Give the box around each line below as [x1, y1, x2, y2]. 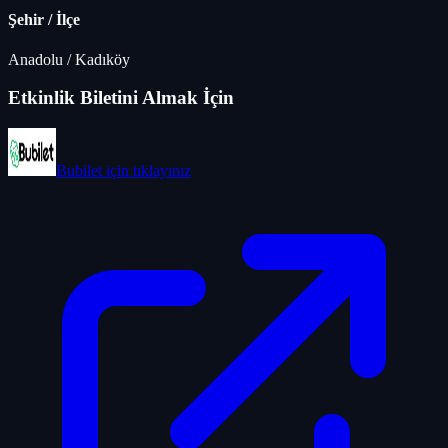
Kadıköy [75, 50, 130, 68]
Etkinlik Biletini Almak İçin [8, 87, 234, 109]
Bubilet [56, 162, 102, 180]
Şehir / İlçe [8, 11, 80, 29]
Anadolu [8, 50, 63, 68]
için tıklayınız [102, 162, 191, 180]
